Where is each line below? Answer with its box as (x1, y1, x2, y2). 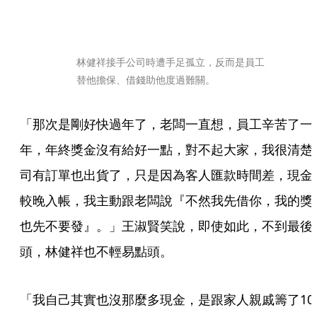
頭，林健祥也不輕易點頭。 (20, 243, 173, 260)
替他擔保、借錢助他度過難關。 (76, 73, 215, 86)
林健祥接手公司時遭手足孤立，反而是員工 (76, 55, 265, 69)
